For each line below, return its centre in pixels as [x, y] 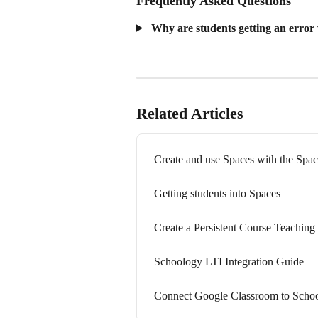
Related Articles [190, 114]
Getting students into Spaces [217, 194]
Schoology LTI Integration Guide [229, 262]
